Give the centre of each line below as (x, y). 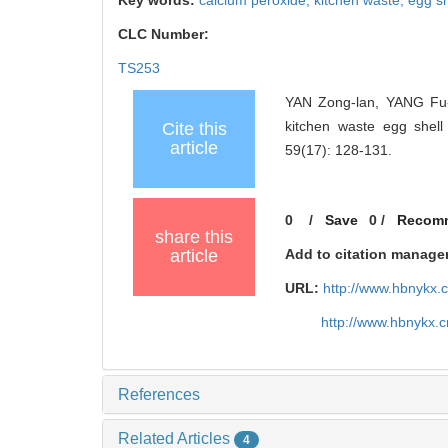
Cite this (194, 129)
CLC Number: (165, 34)
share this (194, 237)
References (159, 395)
